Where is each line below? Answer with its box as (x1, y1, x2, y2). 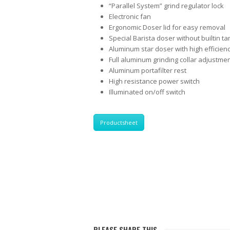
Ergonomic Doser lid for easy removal (109, 23, 225, 32)
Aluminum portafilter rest (109, 66, 186, 75)
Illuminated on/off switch (109, 87, 185, 97)
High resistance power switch (109, 76, 200, 86)
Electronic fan (109, 12, 151, 21)
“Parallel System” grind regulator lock (109, 1, 224, 10)
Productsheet (100, 119, 138, 126)
